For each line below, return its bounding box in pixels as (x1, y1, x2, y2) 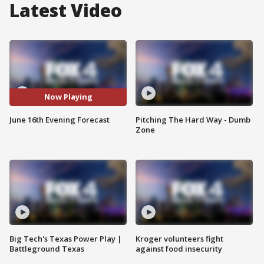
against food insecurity (136, 243, 222, 255)
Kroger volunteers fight (136, 233, 223, 245)
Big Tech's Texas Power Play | (9, 233, 122, 245)
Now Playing (44, 91, 93, 103)
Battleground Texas (9, 243, 84, 255)
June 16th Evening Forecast (9, 114, 110, 125)
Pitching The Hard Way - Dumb (136, 114, 250, 125)
